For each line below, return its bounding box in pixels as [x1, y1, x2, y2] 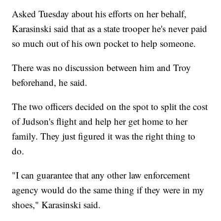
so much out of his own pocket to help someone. [12, 37, 196, 50]
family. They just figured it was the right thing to [12, 130, 196, 143]
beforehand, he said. [12, 76, 88, 89]
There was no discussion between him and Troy [12, 61, 191, 74]
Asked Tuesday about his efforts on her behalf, [12, 7, 187, 20]
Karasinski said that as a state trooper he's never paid [12, 22, 208, 35]
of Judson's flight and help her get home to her [12, 115, 188, 128]
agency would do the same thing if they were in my [12, 184, 205, 196]
